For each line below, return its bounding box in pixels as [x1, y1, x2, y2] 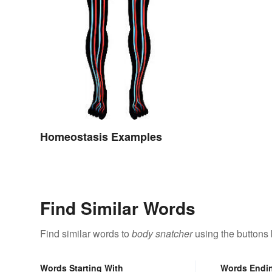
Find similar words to [40, 226, 132, 241]
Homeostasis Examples [40, 129, 162, 145]
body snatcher [132, 226, 192, 241]
